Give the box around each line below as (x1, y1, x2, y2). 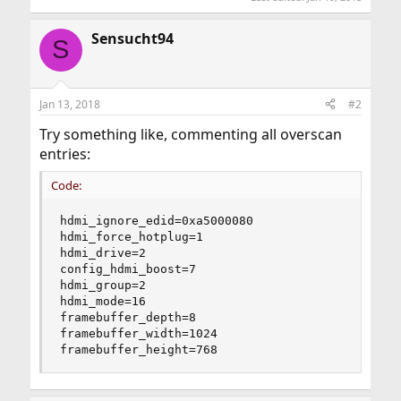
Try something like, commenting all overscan (38, 124, 342, 144)
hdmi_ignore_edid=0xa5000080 (59, 213, 253, 227)
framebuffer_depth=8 (59, 310, 196, 324)
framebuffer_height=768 (59, 342, 218, 356)
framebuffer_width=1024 (59, 326, 218, 340)
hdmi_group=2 (59, 277, 146, 292)
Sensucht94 (90, 28, 174, 48)
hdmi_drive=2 (59, 245, 146, 260)
